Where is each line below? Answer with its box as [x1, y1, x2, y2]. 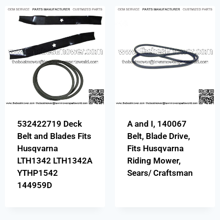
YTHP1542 [17, 168, 58, 178]
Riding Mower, [127, 156, 181, 166]
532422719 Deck [17, 119, 82, 129]
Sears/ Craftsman [127, 168, 193, 178]
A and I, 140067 [127, 119, 187, 129]
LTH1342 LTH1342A [17, 156, 92, 166]
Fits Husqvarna [127, 143, 184, 154]
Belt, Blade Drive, [127, 131, 190, 141]
